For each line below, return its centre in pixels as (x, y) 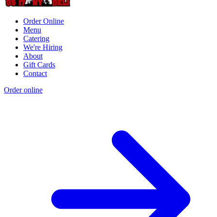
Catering (36, 38)
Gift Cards (39, 64)
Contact (35, 73)
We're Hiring (43, 47)
